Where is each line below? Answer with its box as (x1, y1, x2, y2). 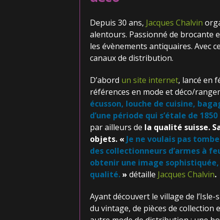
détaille (129, 169, 158, 180)
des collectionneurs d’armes (89, 145, 202, 156)
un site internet (121, 75, 178, 85)
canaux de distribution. (89, 53, 173, 63)
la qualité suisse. (142, 122, 212, 133)
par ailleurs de (89, 122, 142, 133)
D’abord (89, 75, 121, 85)
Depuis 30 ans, (89, 17, 146, 28)
